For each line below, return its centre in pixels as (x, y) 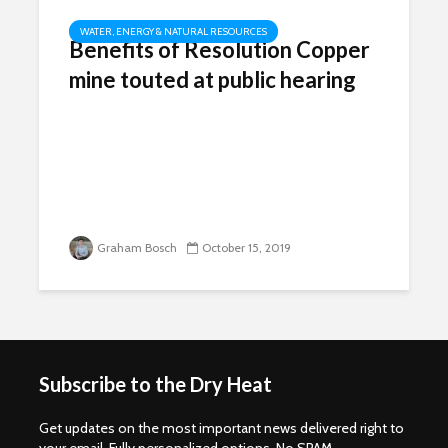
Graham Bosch (137, 247)
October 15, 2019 (246, 247)
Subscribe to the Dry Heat (155, 384)
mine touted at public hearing (212, 79)
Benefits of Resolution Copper (219, 49)
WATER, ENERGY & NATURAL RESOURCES (173, 31)
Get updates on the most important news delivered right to (221, 428)
